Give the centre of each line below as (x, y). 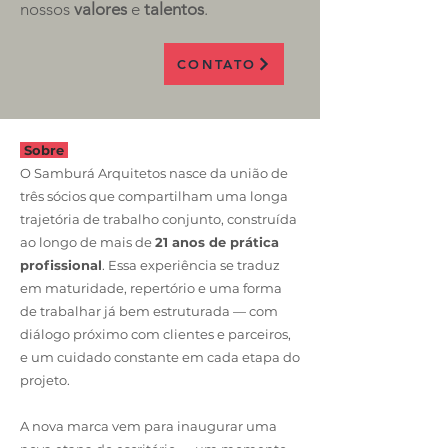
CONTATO (217, 64)
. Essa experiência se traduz (191, 265)
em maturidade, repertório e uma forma (151, 288)
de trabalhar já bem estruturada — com (149, 311)
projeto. (45, 380)
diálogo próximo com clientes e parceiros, (155, 334)
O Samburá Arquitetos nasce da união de (154, 173)
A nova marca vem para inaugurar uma (148, 426)
